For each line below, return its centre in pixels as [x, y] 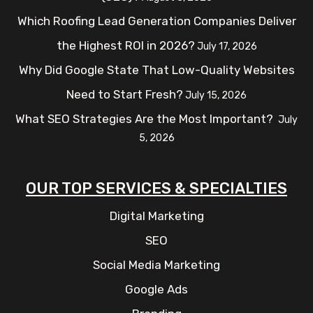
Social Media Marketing [156, 265]
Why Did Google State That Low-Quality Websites [156, 70]
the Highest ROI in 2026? [125, 46]
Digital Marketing [156, 216]
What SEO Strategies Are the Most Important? [146, 119]
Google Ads [156, 290]
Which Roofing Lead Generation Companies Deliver [156, 21]
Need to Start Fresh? [125, 95]
